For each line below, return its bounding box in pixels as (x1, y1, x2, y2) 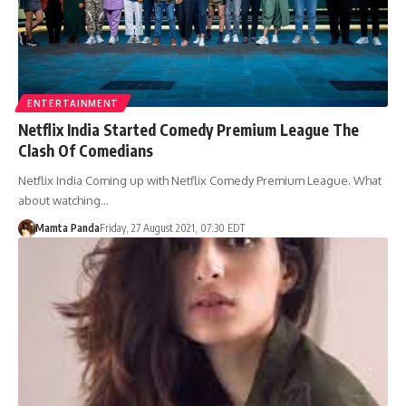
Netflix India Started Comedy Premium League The (18, 120, 359, 140)
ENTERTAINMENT (27, 98, 120, 110)
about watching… (18, 193, 109, 208)
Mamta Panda (34, 221, 100, 236)
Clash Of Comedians (18, 140, 153, 161)
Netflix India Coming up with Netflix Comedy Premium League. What (18, 173, 382, 188)
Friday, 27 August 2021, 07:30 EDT (99, 221, 246, 236)
